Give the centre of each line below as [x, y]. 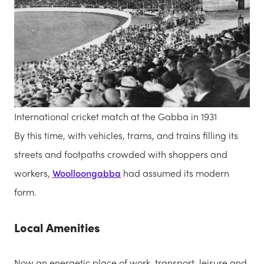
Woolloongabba [87, 173]
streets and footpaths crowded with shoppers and [121, 154]
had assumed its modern [175, 173]
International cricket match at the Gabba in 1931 [115, 116]
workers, [33, 173]
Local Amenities [57, 227]
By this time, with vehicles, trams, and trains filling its [126, 135]
